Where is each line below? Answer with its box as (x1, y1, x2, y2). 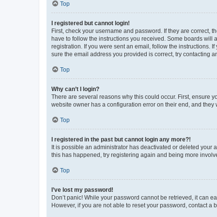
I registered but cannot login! (51, 19, 130, 27)
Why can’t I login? (51, 85, 99, 93)
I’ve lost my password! (51, 186, 113, 193)
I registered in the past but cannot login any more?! (51, 136, 191, 143)
